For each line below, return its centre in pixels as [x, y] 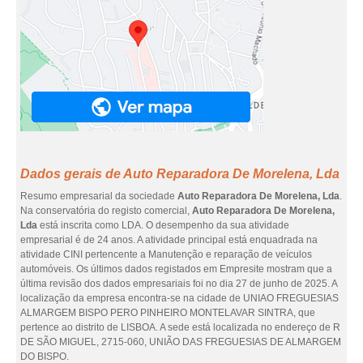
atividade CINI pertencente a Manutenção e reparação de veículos [166, 254]
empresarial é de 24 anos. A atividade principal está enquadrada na [169, 240]
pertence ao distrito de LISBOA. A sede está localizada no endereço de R [180, 327]
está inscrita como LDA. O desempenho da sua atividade [163, 225]
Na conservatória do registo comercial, [106, 211]
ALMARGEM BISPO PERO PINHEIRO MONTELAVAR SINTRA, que [168, 313]
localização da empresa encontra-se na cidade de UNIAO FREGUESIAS [179, 298]
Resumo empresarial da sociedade [99, 196]
